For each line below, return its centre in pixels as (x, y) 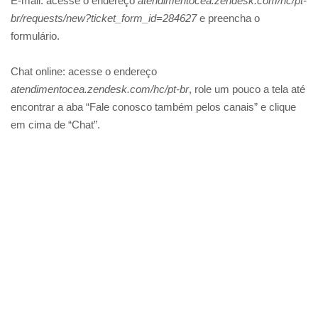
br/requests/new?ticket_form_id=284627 (104, 18)
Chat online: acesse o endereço (84, 72)
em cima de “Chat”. (55, 125)
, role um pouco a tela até (247, 89)
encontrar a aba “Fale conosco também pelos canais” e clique (153, 107)
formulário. (35, 36)
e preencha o (228, 18)
